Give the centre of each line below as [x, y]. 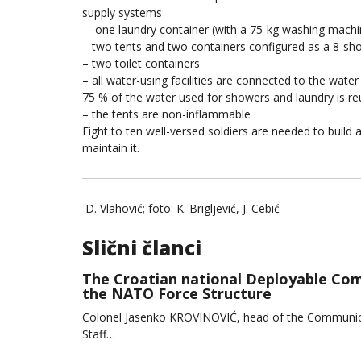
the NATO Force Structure [177, 293]
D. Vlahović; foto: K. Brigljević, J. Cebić [181, 208]
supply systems [122, 13]
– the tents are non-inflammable [170, 114]
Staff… [99, 334]
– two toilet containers [143, 64]
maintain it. [112, 148]
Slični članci [142, 248]
